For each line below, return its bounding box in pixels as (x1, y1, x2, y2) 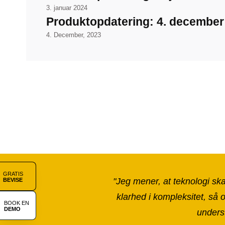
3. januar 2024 (46, 5, 87, 12)
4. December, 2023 (46, 32, 101, 39)
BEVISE (3, 177, 23, 183)
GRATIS (3, 171, 23, 177)
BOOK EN (4, 200, 29, 206)
